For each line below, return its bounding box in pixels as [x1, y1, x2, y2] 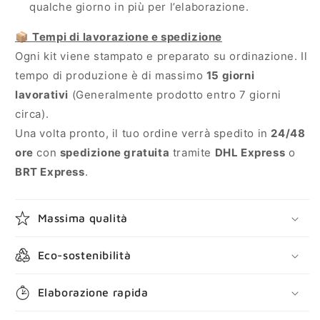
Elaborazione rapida [37, 286, 149, 299]
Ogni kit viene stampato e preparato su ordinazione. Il [15, 49, 308, 64]
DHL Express [214, 146, 286, 160]
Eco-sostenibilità [37, 249, 131, 262]
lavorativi [15, 88, 69, 102]
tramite [169, 146, 215, 160]
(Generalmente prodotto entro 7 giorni [69, 88, 281, 102]
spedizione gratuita [59, 146, 170, 160]
